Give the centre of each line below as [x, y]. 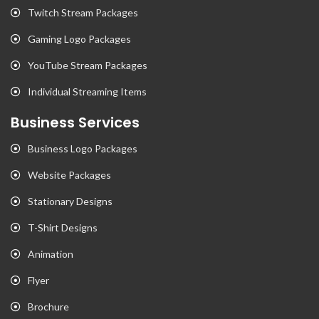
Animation [51, 254]
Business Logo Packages [83, 148]
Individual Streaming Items [87, 91]
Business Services [75, 122]
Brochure [48, 307]
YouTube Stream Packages [88, 65]
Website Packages [69, 175]
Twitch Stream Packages [83, 12]
